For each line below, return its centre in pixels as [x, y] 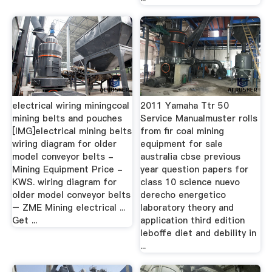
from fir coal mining [182, 131]
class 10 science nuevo [190, 182]
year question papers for [195, 169]
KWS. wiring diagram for [64, 182]
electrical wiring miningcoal [70, 106]
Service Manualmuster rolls [199, 118]
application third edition [193, 220]
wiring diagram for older [64, 144]
